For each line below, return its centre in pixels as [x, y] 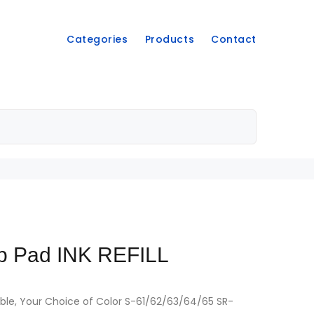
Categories [97, 39]
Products [170, 39]
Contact [234, 39]
